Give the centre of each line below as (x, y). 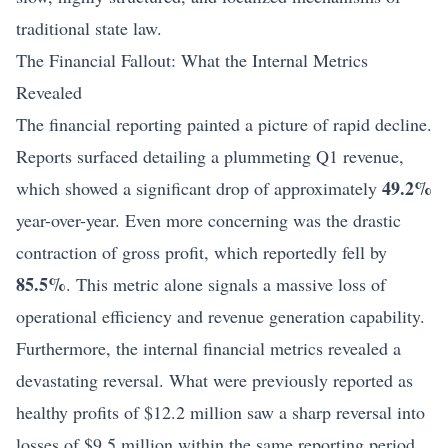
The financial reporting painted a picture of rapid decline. (224, 123)
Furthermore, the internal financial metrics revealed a (208, 347)
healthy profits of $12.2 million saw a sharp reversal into (220, 411)
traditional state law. (89, 27)
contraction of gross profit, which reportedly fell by (201, 251)
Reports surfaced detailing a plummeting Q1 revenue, (210, 155)
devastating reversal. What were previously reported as (214, 379)
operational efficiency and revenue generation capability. (220, 315)
